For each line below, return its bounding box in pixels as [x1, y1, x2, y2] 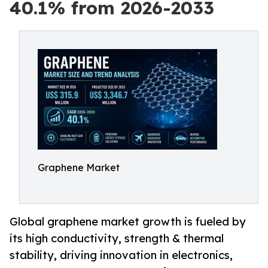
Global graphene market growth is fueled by [10, 215, 246, 229]
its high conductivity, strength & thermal [10, 232, 224, 245]
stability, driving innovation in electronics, [10, 248, 233, 262]
